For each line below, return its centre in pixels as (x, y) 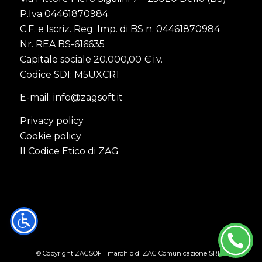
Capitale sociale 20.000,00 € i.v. (91, 59)
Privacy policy (51, 121)
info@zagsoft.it (88, 98)
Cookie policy (50, 136)
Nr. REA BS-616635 (62, 44)
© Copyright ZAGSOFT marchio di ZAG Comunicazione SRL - (131, 254)
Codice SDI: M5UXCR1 (69, 74)
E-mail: (36, 98)
